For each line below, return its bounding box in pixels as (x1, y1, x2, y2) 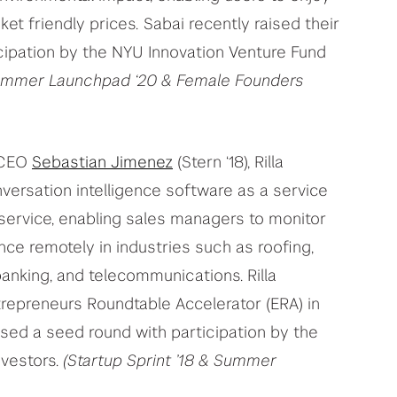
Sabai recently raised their (144, 16, 339, 33)
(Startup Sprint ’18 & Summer (63, 353, 276, 370)
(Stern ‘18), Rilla (173, 154, 284, 171)
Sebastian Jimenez (32, 154, 173, 171)
